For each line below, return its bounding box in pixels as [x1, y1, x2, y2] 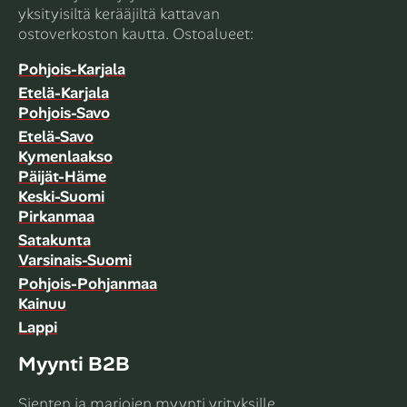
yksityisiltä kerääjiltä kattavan [18, 3, 220, 24]
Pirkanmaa [18, 205, 94, 226]
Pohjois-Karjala [18, 58, 125, 79]
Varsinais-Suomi [18, 249, 132, 270]
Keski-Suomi [18, 185, 104, 206]
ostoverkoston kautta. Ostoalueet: [18, 23, 253, 44]
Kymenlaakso [18, 145, 113, 166]
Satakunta [18, 229, 91, 250]
